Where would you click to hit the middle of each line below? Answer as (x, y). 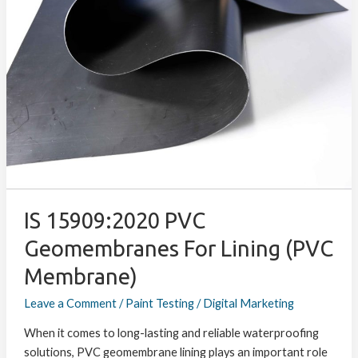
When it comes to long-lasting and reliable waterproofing (171, 333)
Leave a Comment (70, 304)
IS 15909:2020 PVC (114, 221)
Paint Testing (159, 304)
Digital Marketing (248, 304)
